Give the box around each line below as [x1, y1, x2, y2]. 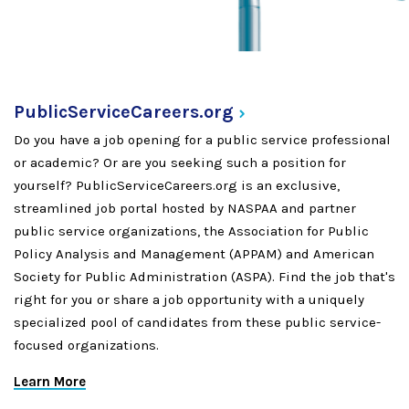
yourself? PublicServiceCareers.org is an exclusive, [14, 176, 340, 194]
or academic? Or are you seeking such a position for [14, 153, 346, 171]
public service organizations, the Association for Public [14, 222, 369, 239]
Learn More [14, 372, 86, 390]
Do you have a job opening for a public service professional [14, 131, 391, 148]
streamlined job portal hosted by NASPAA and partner [14, 199, 356, 216]
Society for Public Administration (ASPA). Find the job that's [14, 267, 395, 285]
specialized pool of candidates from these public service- [14, 313, 381, 330]
